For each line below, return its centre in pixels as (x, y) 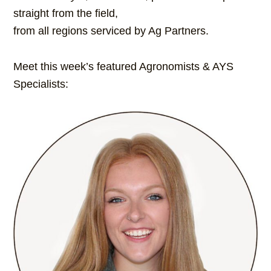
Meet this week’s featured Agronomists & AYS (124, 67)
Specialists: (41, 84)
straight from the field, (66, 14)
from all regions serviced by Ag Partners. (111, 31)
